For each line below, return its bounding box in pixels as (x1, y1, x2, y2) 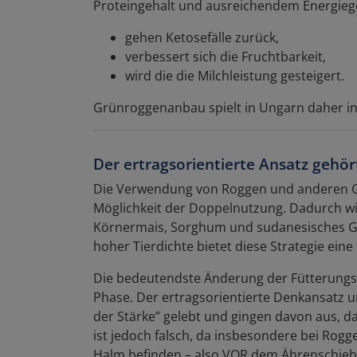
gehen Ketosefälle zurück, (125, 28, 279, 46)
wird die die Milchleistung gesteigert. (125, 66, 344, 84)
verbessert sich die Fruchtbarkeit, (125, 47, 326, 65)
